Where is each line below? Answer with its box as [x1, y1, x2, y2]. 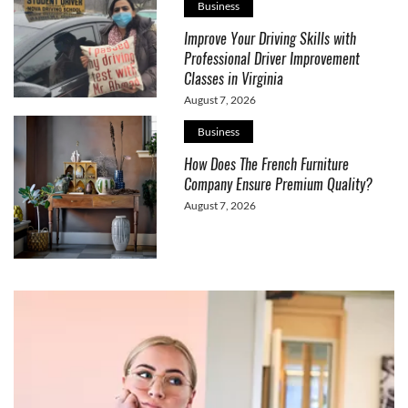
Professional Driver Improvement [183, 49, 360, 69]
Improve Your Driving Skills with [183, 29, 356, 49]
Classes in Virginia [183, 69, 283, 89]
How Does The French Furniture [183, 154, 349, 174]
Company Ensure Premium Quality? [183, 174, 372, 194]
